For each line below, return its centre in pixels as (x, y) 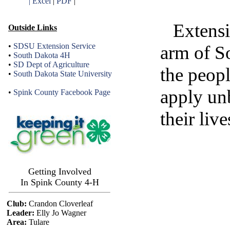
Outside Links (33, 27)
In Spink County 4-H (60, 182)
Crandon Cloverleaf (60, 204)
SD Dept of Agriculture (51, 64)
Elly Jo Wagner (60, 213)
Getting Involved (60, 171)
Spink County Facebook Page (62, 92)
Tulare (38, 222)
